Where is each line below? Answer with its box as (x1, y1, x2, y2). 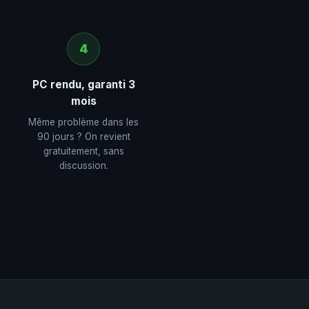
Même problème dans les (28, 117, 139, 128)
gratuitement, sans (43, 146, 124, 157)
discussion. (59, 160, 108, 171)
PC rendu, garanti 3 (32, 78, 135, 91)
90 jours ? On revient (37, 131, 130, 142)
